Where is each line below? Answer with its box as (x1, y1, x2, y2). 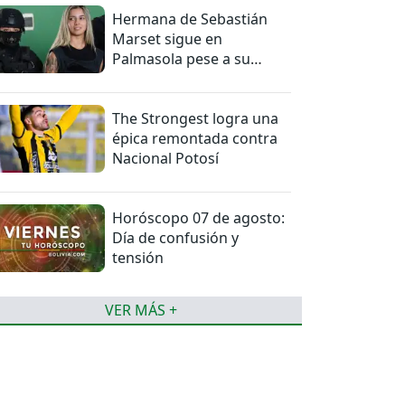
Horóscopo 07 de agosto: (112, 208, 286, 229)
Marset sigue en (112, 29, 223, 50)
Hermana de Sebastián (112, 9, 268, 30)
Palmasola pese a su (112, 49, 251, 70)
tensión (112, 248, 165, 268)
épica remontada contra (112, 128, 278, 149)
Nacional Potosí (112, 148, 220, 169)
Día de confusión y (112, 228, 240, 249)
